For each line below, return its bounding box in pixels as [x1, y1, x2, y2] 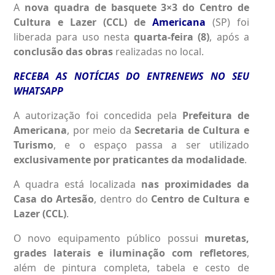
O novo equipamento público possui [14, 231, 204, 245]
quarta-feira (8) [134, 29, 210, 44]
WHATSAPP [14, 83, 63, 98]
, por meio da [67, 123, 135, 137]
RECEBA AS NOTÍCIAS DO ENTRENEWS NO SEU [14, 69, 249, 83]
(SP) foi [206, 15, 249, 29]
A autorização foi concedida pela [14, 108, 182, 122]
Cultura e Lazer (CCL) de [14, 15, 152, 29]
